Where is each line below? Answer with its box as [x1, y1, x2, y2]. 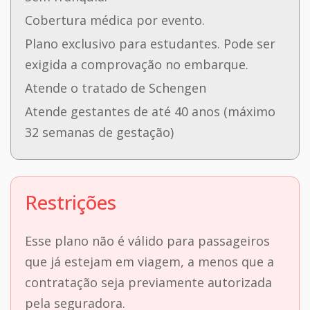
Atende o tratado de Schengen [25, 80, 206, 97]
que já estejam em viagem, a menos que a [25, 253, 274, 271]
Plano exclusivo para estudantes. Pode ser [25, 35, 275, 53]
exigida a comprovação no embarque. [25, 56, 248, 73]
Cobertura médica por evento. [25, 12, 205, 29]
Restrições [25, 189, 116, 216]
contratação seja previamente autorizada [25, 274, 272, 291]
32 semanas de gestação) [25, 124, 174, 141]
